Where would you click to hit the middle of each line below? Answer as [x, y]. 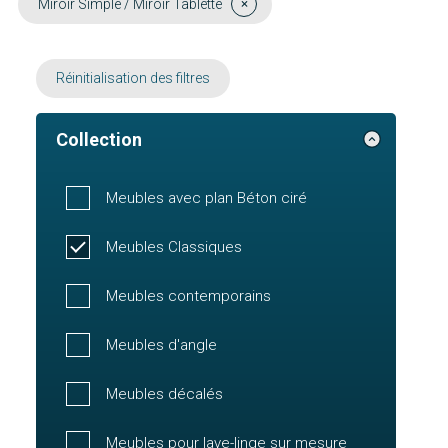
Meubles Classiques [174, 246]
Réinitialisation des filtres [133, 77]
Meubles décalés [164, 393]
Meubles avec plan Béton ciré [206, 197]
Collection [99, 139]
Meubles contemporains [188, 295]
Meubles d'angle [161, 344]
